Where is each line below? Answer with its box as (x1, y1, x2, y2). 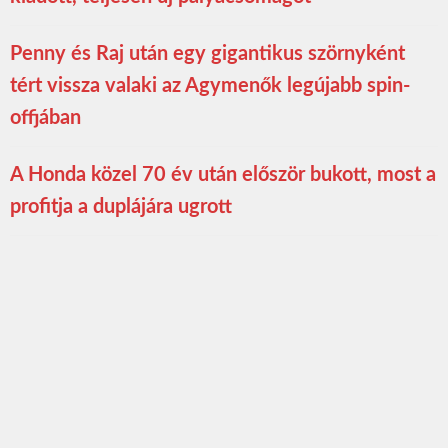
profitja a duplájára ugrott (10, 196, 232, 217)
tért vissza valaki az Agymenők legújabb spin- (10, 75, 410, 96)
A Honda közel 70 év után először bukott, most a (10, 164, 436, 185)
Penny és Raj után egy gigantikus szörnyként (10, 43, 405, 64)
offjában (10, 107, 81, 128)
